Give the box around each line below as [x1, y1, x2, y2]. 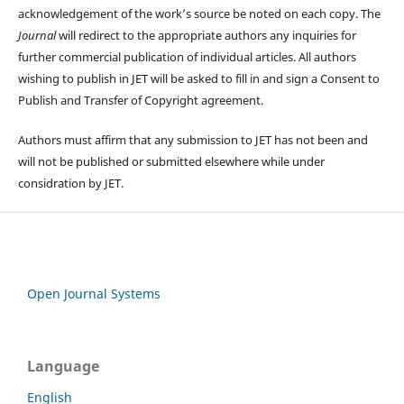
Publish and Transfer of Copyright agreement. [17, 92, 263, 109]
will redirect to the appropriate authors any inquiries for [55, 27, 356, 44]
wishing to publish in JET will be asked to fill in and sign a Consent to [17, 70, 380, 87]
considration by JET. [17, 175, 126, 192]
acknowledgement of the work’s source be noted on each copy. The [17, 5, 381, 23]
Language [27, 356, 99, 377]
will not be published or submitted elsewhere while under [17, 153, 325, 170]
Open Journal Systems [27, 285, 161, 303]
